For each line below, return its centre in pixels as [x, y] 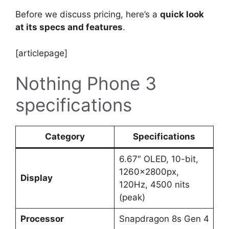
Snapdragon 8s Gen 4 [164, 219]
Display [36, 178]
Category [65, 137]
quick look [182, 15]
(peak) [132, 198]
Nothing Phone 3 [86, 84]
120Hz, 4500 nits [154, 185]
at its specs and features [69, 27]
